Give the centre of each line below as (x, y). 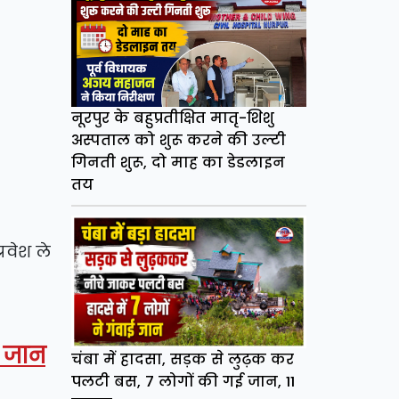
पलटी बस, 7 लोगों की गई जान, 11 (183, 381)
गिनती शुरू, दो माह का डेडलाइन (178, 163)
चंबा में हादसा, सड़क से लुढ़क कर (182, 359)
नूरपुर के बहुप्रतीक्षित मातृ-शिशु (172, 118)
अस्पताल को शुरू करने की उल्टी (178, 141)
